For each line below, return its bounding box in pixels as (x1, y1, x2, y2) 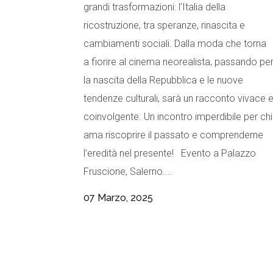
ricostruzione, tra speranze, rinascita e (83, 19, 245, 32)
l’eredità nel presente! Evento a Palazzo (83, 147, 256, 160)
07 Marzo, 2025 (83, 192, 153, 204)
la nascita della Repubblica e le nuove (83, 74, 243, 87)
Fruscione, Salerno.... (83, 166, 172, 178)
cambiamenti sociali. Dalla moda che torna (83, 38, 266, 50)
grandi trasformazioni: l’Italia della (83, 1, 225, 13)
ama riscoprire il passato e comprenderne (83, 129, 263, 141)
